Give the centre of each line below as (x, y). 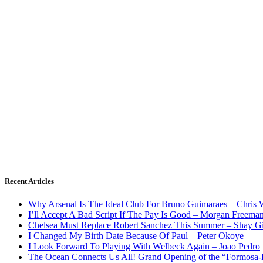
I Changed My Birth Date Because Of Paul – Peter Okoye (136, 236)
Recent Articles (29, 181)
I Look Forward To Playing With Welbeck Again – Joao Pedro (144, 247)
